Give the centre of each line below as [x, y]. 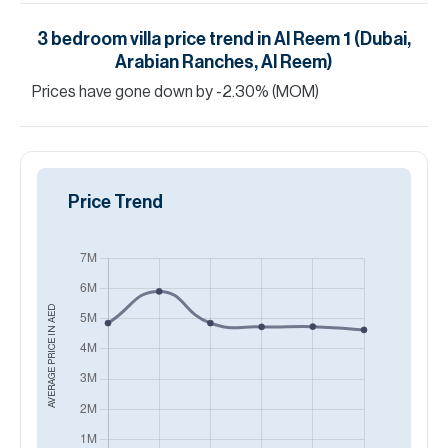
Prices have [72, 92]
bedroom [87, 39]
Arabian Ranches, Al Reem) [224, 62]
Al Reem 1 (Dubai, [342, 39]
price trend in [217, 39]
